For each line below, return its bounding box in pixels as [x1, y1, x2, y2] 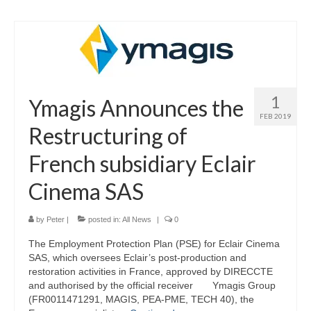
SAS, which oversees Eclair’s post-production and [28, 252, 246, 264]
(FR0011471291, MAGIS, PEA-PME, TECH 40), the [28, 294, 254, 305]
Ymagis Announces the [28, 94, 244, 122]
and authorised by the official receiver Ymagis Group [28, 280, 276, 292]
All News [122, 215, 151, 224]
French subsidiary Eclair [28, 150, 256, 178]
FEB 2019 [260, 112, 291, 121]
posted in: [86, 215, 122, 224]
